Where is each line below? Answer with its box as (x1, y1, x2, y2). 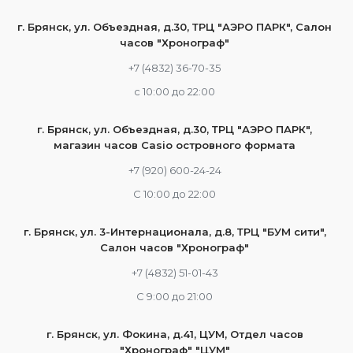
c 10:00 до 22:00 (134, 85, 215, 98)
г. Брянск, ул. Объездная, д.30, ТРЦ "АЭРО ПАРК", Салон (17, 20, 332, 33)
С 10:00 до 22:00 (133, 188, 216, 200)
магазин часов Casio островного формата (54, 139, 295, 151)
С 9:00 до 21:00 (136, 290, 213, 303)
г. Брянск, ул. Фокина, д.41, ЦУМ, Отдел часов (46, 328, 303, 340)
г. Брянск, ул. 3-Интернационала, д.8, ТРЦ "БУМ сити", (23, 225, 326, 238)
